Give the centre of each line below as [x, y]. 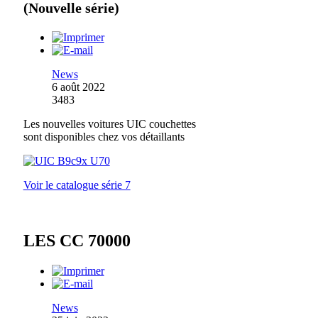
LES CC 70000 [77, 240]
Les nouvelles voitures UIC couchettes [109, 124]
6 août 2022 [78, 87]
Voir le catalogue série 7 [77, 185]
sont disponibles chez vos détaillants [104, 136]
